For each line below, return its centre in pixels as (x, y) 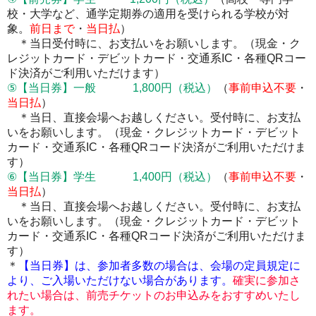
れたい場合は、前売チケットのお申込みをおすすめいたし (154, 295)
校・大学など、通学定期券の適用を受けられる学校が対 (148, 14)
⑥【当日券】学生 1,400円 (90, 177)
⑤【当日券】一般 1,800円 (90, 88)
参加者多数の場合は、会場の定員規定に (199, 266)
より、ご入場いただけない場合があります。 (120, 280)
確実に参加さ (267, 280)
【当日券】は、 (58, 266)
